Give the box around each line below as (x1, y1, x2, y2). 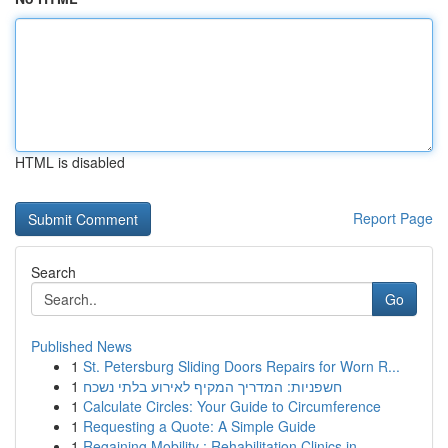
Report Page (353, 208, 433, 228)
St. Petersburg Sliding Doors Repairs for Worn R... (83, 356, 400, 376)
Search (31, 262, 76, 282)
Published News (31, 336, 132, 356)
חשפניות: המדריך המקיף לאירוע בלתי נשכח (83, 376, 342, 396)
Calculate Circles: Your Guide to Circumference (83, 396, 381, 416)
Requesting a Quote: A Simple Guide (83, 416, 316, 436)
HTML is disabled (15, 152, 125, 172)
